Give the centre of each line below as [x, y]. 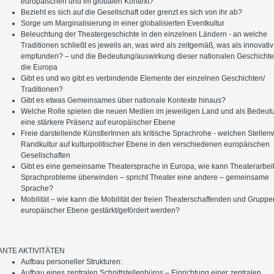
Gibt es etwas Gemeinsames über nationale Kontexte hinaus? [124, 100]
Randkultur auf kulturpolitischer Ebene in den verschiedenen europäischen [146, 144]
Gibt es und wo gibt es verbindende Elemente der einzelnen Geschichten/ [143, 78]
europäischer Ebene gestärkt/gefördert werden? [101, 210]
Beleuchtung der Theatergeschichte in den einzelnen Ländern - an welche [144, 34]
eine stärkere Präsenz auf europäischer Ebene [98, 122]
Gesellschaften [46, 155]
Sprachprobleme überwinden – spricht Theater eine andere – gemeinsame [145, 177]
